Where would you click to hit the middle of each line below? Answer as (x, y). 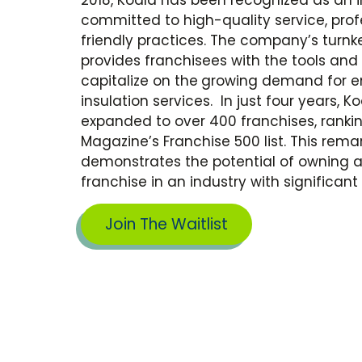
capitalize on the (139, 80)
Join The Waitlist (166, 225)
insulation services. (151, 101)
